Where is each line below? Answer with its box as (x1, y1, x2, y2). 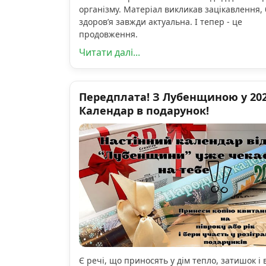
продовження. (79, 28, 138, 40)
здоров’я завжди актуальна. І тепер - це (79, 15, 242, 27)
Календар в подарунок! (79, 103, 209, 118)
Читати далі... (79, 45, 140, 59)
